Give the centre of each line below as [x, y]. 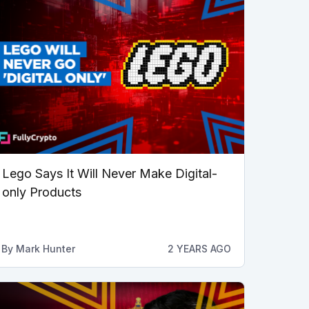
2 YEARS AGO [199, 248]
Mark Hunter [45, 248]
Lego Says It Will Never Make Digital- [109, 173]
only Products [41, 192]
